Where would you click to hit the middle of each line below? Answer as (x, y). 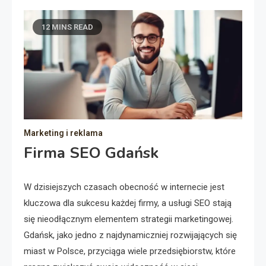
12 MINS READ (67, 27)
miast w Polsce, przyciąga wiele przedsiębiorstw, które (130, 251)
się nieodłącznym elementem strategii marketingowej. (129, 219)
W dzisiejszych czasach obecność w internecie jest (124, 187)
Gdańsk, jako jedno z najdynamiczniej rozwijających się (130, 235)
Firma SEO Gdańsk (91, 153)
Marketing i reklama (63, 133)
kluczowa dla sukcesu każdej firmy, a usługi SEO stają (128, 203)
